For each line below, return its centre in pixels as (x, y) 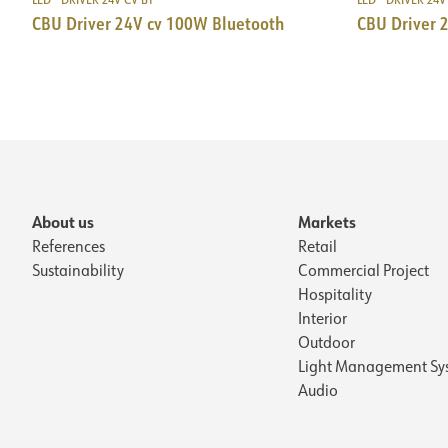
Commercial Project (363, 269)
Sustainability (78, 269)
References (68, 245)
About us (63, 221)
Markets (327, 221)
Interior (322, 317)
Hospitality (335, 293)
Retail (317, 245)
